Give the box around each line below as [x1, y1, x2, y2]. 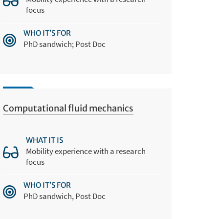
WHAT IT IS [26, 135, 64, 145]
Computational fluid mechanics [3, 103, 134, 114]
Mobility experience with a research [26, 145, 146, 156]
